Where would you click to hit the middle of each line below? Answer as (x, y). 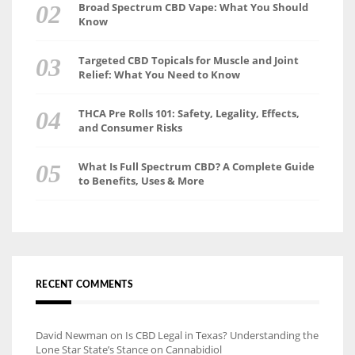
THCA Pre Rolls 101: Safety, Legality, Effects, (189, 113)
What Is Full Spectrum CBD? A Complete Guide (196, 166)
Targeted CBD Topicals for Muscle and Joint (188, 60)
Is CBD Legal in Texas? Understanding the (222, 335)
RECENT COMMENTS (84, 284)
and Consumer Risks (130, 127)
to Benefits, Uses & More (141, 180)
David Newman (72, 335)
